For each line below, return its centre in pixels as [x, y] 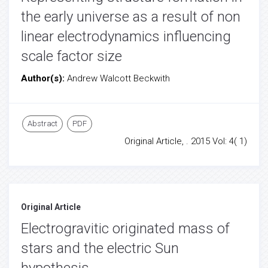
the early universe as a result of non [131, 17]
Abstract [42, 124]
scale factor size [71, 56]
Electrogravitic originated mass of [125, 229]
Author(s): [44, 78]
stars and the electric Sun [100, 248]
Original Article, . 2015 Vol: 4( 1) [186, 141]
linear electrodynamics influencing [126, 36]
